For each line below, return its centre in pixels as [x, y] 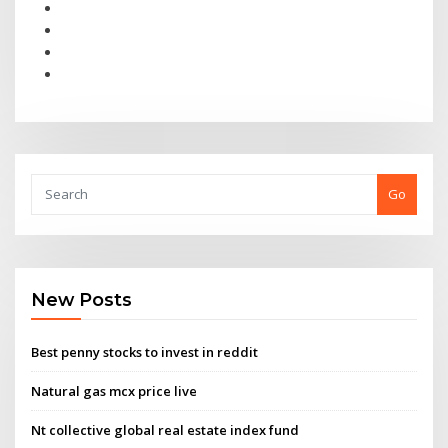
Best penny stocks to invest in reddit [145, 351]
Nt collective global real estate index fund [165, 430]
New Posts [82, 300]
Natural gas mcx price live [114, 390]
